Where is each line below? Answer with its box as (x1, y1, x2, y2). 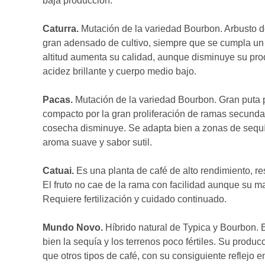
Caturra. (43, 24, 79, 34)
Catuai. (43, 166, 76, 176)
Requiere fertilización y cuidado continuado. (43, 194, 229, 204)
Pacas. (43, 95, 75, 105)
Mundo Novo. (43, 222, 105, 232)
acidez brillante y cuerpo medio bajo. (43, 66, 196, 76)
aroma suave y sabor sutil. (43, 137, 152, 147)
